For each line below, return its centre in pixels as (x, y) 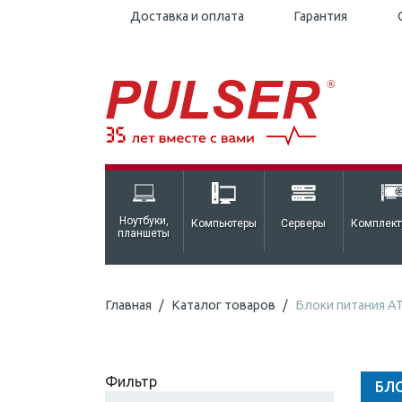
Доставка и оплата (187, 16)
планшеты (144, 234)
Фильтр (131, 381)
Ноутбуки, (144, 221)
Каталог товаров (223, 306)
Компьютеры (223, 224)
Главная (128, 306)
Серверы (304, 224)
